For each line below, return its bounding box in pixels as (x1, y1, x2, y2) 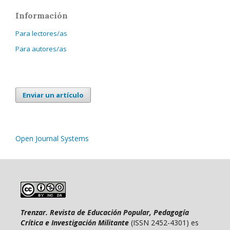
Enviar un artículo (23, 90, 84, 100)
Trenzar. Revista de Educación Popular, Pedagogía (21, 207, 189, 217)
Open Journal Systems (15, 133, 89, 143)
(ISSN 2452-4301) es (129, 217, 199, 227)
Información (15, 10, 68, 21)
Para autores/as (15, 44, 67, 53)
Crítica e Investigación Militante (21, 217, 129, 227)
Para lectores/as (15, 28, 67, 38)
